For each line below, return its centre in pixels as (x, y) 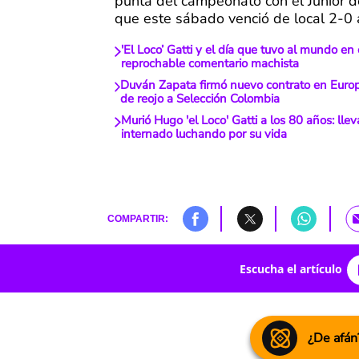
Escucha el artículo (290, 268)
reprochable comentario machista (210, 64)
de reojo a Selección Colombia (200, 99)
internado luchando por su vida (204, 134)
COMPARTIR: (137, 219)
